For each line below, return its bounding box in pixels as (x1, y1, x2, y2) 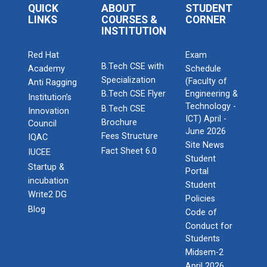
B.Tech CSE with (101, 61, 164, 72)
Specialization (101, 75, 156, 85)
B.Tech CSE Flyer (101, 89, 166, 99)
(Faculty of (185, 76, 227, 86)
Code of (185, 207, 217, 218)
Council (28, 119, 57, 129)
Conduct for (185, 221, 232, 231)
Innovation (28, 106, 69, 116)
